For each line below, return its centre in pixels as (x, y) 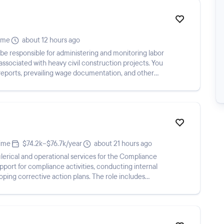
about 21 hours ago (123, 144)
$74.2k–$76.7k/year (52, 144)
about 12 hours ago (51, 40)
